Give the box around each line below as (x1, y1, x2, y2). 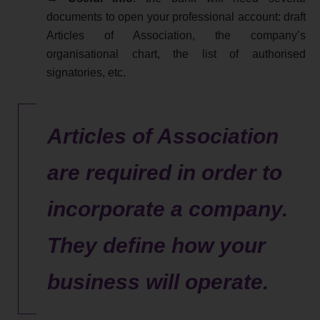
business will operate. (47, 270, 269, 294)
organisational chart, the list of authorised (46, 48, 306, 61)
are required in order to (47, 161, 282, 185)
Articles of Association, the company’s (46, 29, 306, 42)
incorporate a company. (47, 197, 288, 221)
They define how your (47, 234, 266, 258)
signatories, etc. (46, 66, 126, 79)
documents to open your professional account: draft (46, 11, 306, 24)
